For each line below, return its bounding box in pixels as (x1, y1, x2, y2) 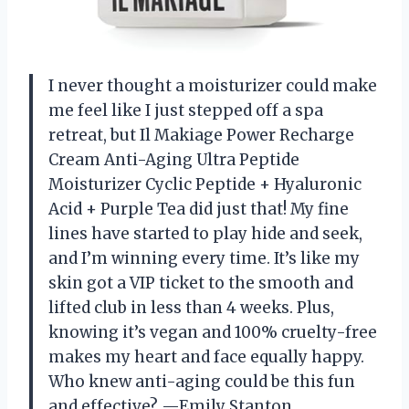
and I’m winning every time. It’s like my (48, 248, 360, 269)
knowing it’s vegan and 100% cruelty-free (48, 322, 377, 343)
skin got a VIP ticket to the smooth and (48, 273, 353, 294)
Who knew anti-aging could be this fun (48, 372, 355, 393)
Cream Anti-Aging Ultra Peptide (48, 150, 299, 171)
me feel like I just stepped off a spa (48, 100, 323, 121)
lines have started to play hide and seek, (48, 224, 362, 245)
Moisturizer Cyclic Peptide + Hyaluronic (48, 174, 362, 195)
